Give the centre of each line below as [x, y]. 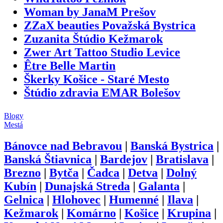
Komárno [91, 213]
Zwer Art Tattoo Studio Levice [102, 52]
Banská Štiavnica [48, 159]
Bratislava [182, 159]
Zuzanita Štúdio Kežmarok [93, 39]
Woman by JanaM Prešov [90, 12]
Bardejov [124, 159]
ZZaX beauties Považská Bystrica [110, 25]
